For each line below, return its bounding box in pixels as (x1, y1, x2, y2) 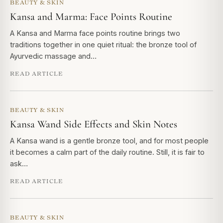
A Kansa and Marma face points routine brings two (10, 29, 180, 37)
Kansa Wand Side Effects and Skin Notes (10, 118, 177, 130)
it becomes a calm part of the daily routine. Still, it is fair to (10, 148, 205, 156)
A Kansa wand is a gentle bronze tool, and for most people (10, 136, 209, 145)
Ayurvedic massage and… (10, 52, 97, 60)
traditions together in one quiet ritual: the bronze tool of (10, 40, 197, 49)
